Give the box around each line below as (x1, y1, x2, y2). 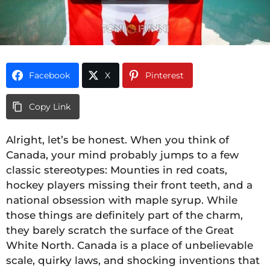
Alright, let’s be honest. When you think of (6, 134, 229, 146)
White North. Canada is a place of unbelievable (6, 239, 253, 252)
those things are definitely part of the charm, (6, 209, 243, 222)
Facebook (29, 70, 70, 81)
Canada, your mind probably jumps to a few (6, 149, 239, 162)
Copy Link (29, 101, 71, 113)
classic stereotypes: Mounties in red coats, (6, 164, 227, 177)
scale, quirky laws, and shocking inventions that (6, 254, 260, 267)
